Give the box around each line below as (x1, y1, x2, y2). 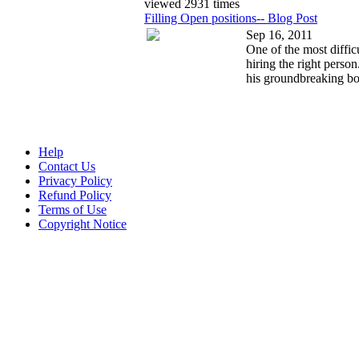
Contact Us (38, 159, 95, 173)
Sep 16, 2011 (246, 27, 313, 42)
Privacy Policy (38, 174, 112, 188)
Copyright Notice (38, 217, 127, 231)
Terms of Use (38, 203, 107, 216)
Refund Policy (38, 188, 111, 202)
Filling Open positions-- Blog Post (144, 10, 317, 25)
